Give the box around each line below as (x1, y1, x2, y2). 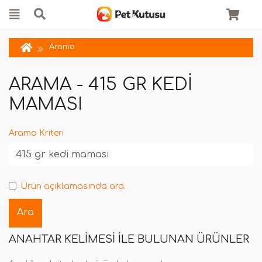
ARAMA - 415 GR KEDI (9, 75, 192, 94)
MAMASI (9, 95, 82, 114)
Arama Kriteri (9, 129, 64, 137)
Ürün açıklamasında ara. (20, 182, 126, 191)
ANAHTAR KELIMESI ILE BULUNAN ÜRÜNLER (9, 233, 249, 246)
